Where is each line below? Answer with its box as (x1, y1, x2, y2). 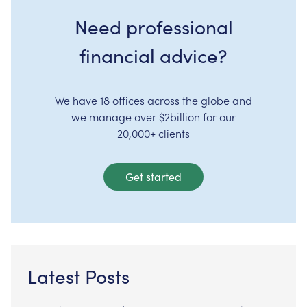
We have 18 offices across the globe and (55, 93, 252, 108)
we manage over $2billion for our (71, 109, 236, 124)
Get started (125, 169, 182, 184)
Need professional (74, 14, 233, 40)
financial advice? (79, 42, 228, 69)
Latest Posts (27, 263, 130, 289)
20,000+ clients (117, 125, 190, 140)
